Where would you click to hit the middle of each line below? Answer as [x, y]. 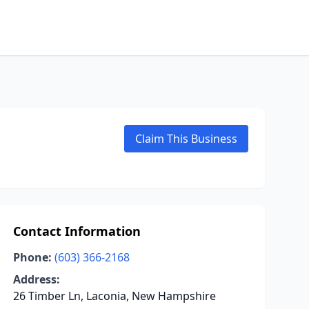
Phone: [32, 257]
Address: [36, 279]
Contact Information [77, 231]
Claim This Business [186, 139]
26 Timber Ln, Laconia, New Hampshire [114, 296]
